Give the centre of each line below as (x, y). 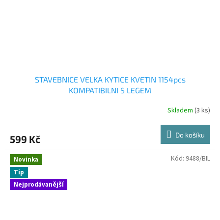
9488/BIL (198, 159)
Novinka (26, 160)
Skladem (181, 110)
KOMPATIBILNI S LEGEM (110, 90)
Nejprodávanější (39, 184)
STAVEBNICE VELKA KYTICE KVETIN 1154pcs (110, 80)
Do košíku (190, 135)
